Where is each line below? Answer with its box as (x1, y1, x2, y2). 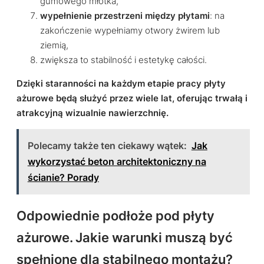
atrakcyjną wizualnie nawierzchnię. (16, 107, 169, 118)
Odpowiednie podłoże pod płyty (16, 208, 214, 224)
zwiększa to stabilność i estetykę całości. (40, 54, 207, 65)
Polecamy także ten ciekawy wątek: (27, 140, 187, 152)
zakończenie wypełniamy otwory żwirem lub (40, 25, 220, 36)
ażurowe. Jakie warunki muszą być (16, 230, 233, 246)
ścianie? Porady (27, 171, 99, 184)
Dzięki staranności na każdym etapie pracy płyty (16, 78, 226, 89)
